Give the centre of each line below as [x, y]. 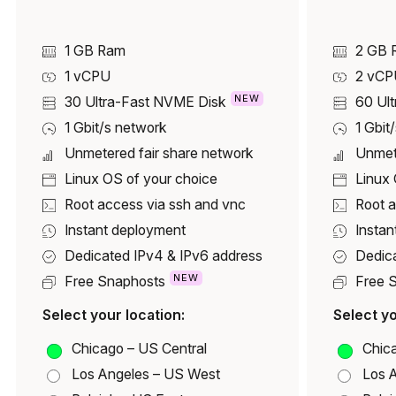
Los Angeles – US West [146, 375]
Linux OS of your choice [141, 179]
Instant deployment [125, 231]
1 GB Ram [95, 51]
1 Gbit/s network [116, 128]
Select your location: [114, 316]
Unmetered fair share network [159, 154]
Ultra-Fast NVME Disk [156, 103]
